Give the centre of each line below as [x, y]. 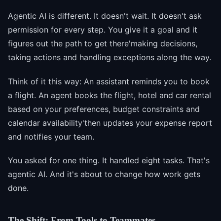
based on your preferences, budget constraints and [104, 109]
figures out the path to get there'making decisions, [103, 43]
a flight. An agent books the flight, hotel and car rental [110, 95]
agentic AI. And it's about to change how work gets [104, 174]
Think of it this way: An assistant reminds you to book [109, 81]
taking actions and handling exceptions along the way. [110, 57]
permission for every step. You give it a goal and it [103, 29]
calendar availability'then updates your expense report [110, 123]
